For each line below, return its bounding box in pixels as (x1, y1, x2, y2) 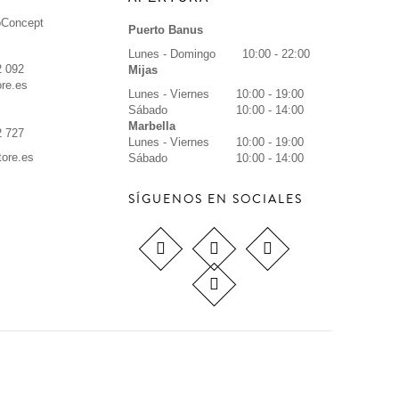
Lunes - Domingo (127, 46, 216, 61)
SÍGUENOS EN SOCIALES (127, 190, 303, 208)
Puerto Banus (127, 22, 203, 37)
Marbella (127, 118, 179, 133)
